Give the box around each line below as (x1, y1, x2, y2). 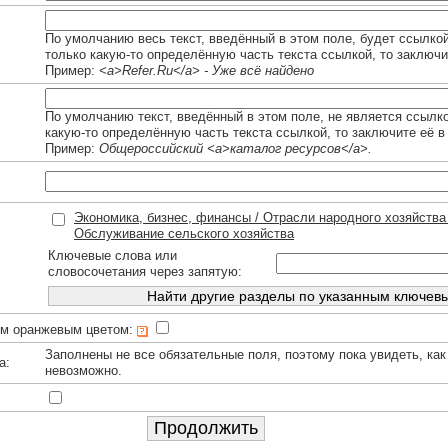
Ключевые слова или (48, 248, 177, 264)
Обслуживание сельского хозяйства (74, 226, 294, 242)
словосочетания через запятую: (48, 264, 242, 280)
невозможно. (45, 363, 122, 379)
